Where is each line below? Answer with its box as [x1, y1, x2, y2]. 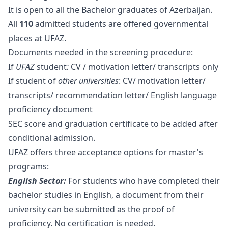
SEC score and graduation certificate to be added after [8, 118, 218, 129]
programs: [8, 161, 49, 172]
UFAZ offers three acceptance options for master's [8, 147, 203, 158]
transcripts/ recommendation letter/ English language [8, 90, 217, 101]
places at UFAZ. [8, 33, 66, 44]
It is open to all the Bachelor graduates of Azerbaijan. [8, 4, 212, 15]
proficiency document [8, 104, 93, 115]
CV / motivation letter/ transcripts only [69, 61, 218, 72]
